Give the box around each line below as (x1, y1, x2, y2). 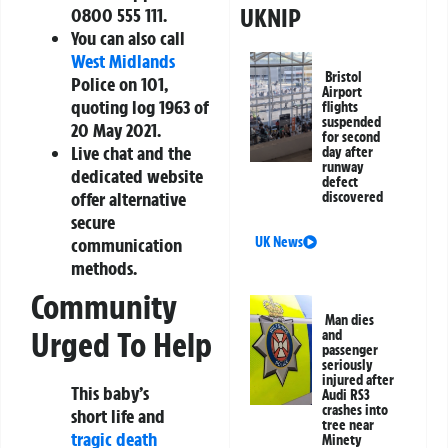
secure (71, 210, 115, 235)
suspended (322, 113, 382, 132)
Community (31, 286, 177, 329)
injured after (322, 371, 395, 390)
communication (71, 233, 182, 258)
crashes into (322, 401, 389, 420)
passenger (322, 341, 379, 360)
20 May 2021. (71, 118, 161, 143)
